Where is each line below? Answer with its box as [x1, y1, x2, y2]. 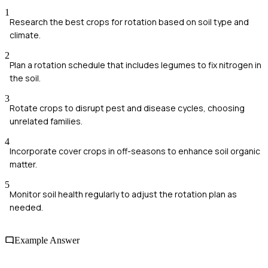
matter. [10, 159, 37, 170]
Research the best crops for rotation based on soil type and [10, 16, 249, 28]
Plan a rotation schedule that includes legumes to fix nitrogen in [10, 59, 261, 71]
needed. [10, 202, 43, 214]
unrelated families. [10, 115, 83, 127]
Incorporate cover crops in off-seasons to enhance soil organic [10, 145, 260, 157]
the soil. [10, 72, 41, 84]
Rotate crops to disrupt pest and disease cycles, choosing [10, 102, 245, 114]
